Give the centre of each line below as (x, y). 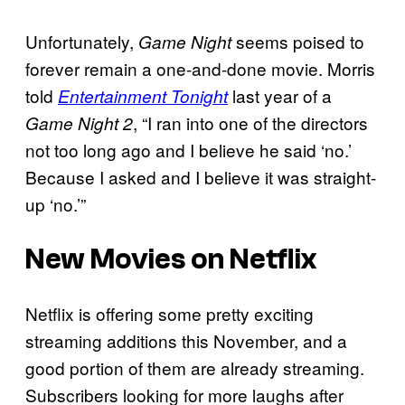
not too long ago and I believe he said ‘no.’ (188, 150)
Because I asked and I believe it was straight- (201, 177)
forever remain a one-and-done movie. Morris (200, 69)
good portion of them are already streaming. (195, 368)
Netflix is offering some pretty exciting (170, 314)
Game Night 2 (79, 123)
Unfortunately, (82, 42)
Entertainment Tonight (143, 96)
